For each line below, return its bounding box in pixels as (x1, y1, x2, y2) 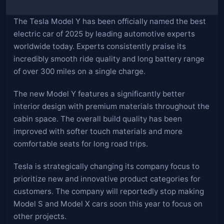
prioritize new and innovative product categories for (13, 174, 200, 183)
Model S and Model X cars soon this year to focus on (13, 199, 202, 208)
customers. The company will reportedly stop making (13, 186, 204, 196)
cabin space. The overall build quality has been (13, 114, 182, 123)
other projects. (13, 211, 66, 221)
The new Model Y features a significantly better (13, 89, 185, 98)
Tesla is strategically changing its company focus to (13, 161, 199, 171)
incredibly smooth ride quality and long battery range (13, 54, 204, 63)
